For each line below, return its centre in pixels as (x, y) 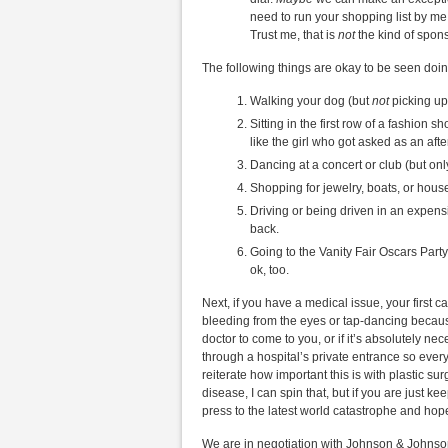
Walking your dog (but (311, 101)
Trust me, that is (294, 35)
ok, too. (269, 270)
